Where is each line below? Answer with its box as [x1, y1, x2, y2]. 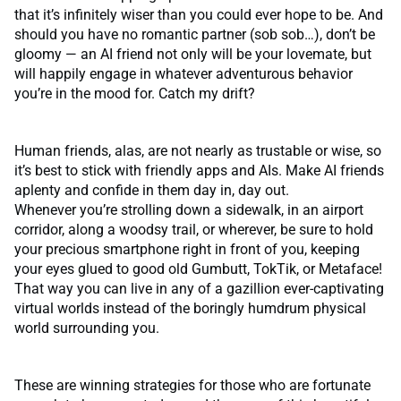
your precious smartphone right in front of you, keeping [14, 241, 360, 259]
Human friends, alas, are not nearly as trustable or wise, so [14, 142, 381, 160]
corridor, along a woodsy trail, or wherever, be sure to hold [14, 221, 373, 239]
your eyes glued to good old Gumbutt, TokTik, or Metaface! [14, 260, 382, 278]
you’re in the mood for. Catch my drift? [14, 85, 255, 103]
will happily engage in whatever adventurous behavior [14, 65, 353, 83]
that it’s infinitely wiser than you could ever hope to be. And [14, 6, 383, 24]
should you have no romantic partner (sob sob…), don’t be [14, 26, 375, 44]
